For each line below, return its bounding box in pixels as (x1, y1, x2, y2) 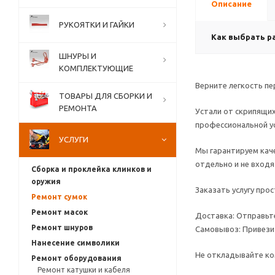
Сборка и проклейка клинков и (31, 165, 152, 173)
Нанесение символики (31, 239, 120, 247)
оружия (31, 177, 61, 185)
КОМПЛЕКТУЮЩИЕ (59, 64, 133, 72)
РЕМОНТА (59, 104, 97, 112)
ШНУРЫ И (59, 52, 96, 60)
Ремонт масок (31, 208, 88, 216)
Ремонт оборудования (31, 254, 122, 262)
